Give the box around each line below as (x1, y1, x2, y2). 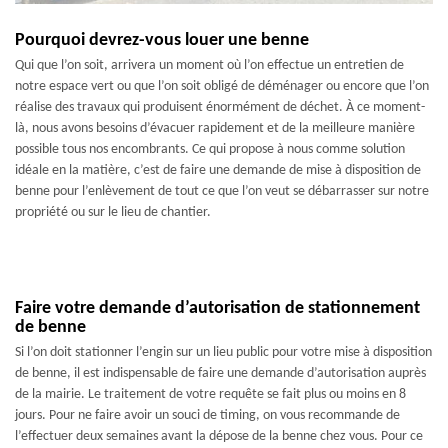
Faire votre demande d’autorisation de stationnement (15, 299, 420, 318)
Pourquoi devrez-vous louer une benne (15, 31, 309, 50)
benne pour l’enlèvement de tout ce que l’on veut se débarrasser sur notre (15, 184, 429, 199)
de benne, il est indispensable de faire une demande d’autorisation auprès (15, 366, 426, 381)
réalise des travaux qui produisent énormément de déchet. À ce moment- (15, 100, 425, 115)
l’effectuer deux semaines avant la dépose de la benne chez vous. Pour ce (15, 429, 423, 444)
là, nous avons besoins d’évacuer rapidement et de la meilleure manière (15, 121, 415, 136)
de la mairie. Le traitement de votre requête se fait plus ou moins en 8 (15, 387, 406, 402)
